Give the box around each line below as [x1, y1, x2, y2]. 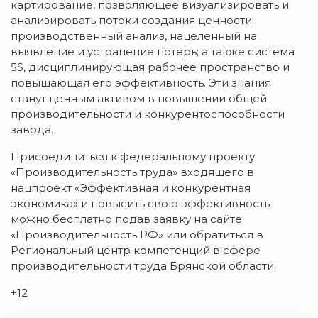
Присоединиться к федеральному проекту [11, 149, 255, 163]
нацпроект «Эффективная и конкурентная [11, 180, 251, 194]
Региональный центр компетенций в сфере [11, 243, 261, 257]
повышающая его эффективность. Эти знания [11, 75, 271, 89]
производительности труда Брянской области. [11, 258, 276, 273]
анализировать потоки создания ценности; [11, 13, 254, 27]
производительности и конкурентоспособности [11, 106, 285, 121]
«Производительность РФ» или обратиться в [11, 227, 263, 241]
